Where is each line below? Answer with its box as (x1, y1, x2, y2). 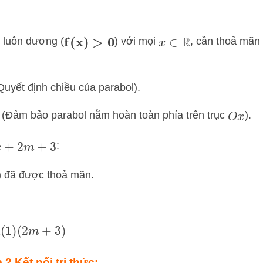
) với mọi (114, 35, 159, 47)
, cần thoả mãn (190, 35, 261, 47)
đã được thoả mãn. (1, 169, 95, 181)
